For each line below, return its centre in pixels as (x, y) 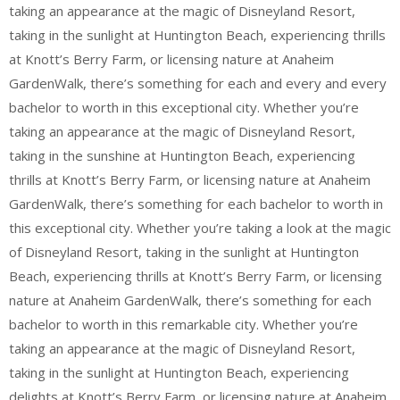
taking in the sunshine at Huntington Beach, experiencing (182, 155)
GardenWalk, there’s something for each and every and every (198, 83)
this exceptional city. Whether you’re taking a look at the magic (200, 227)
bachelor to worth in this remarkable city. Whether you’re (183, 324)
